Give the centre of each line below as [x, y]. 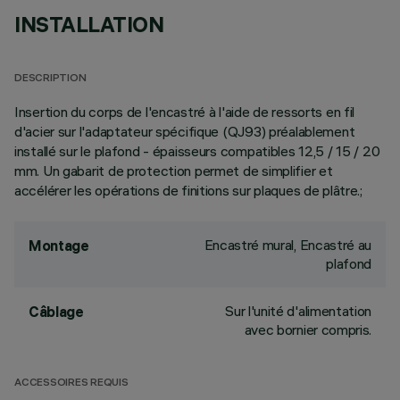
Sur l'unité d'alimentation [298, 311]
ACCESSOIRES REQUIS [71, 383]
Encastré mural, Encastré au [287, 245]
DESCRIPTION [50, 79]
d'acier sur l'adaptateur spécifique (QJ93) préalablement [185, 131]
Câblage [56, 312]
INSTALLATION [89, 24]
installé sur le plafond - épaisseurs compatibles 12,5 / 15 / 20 [197, 151]
